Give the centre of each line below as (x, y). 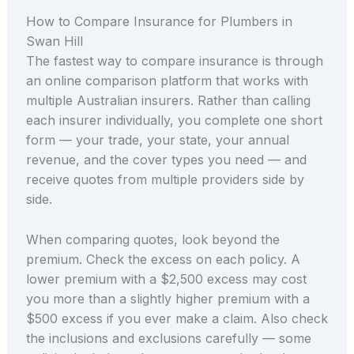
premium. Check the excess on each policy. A (163, 259)
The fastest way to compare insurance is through (174, 60)
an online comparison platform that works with (167, 80)
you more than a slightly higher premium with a (168, 298)
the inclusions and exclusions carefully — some (168, 338)
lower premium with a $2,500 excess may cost (166, 279)
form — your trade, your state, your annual (157, 139)
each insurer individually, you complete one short (174, 120)
